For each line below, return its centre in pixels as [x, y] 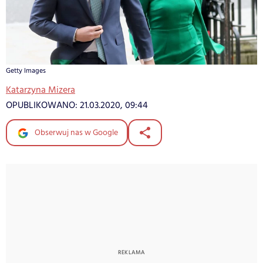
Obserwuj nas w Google [75, 133]
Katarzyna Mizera [41, 90]
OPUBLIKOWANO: [43, 106]
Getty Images [26, 71]
